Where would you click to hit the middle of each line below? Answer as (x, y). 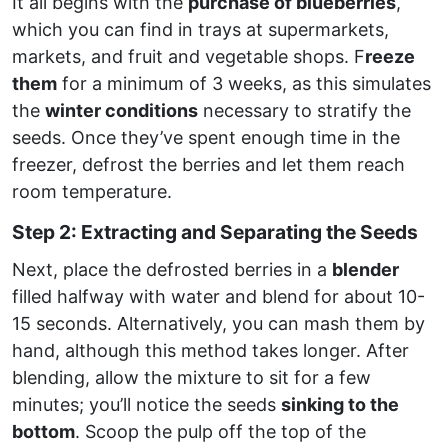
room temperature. (92, 191)
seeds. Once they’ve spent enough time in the (206, 137)
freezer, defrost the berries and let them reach (208, 164)
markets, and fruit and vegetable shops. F (188, 56)
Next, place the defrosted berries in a (172, 269)
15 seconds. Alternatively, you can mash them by (218, 323)
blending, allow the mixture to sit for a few (191, 377)
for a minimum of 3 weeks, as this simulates (244, 83)
